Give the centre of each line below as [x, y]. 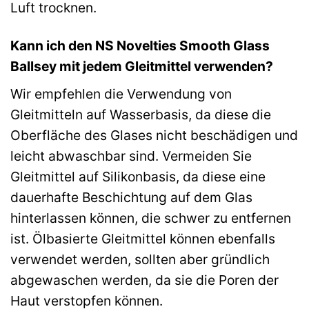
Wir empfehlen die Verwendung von [121, 93]
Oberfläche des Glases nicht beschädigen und [154, 135]
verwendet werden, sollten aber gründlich [140, 259]
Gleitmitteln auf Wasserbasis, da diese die [141, 114]
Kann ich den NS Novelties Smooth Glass [140, 46]
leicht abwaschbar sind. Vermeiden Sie [131, 156]
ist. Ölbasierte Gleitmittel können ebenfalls [143, 238]
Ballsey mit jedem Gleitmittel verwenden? [142, 67]
